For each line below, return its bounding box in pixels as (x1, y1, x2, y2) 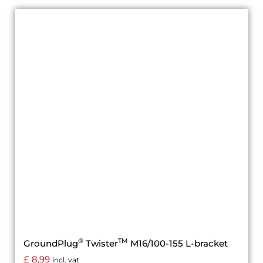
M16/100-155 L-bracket (128, 237, 228, 249)
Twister (83, 237, 118, 249)
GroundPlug (23, 237, 78, 249)
